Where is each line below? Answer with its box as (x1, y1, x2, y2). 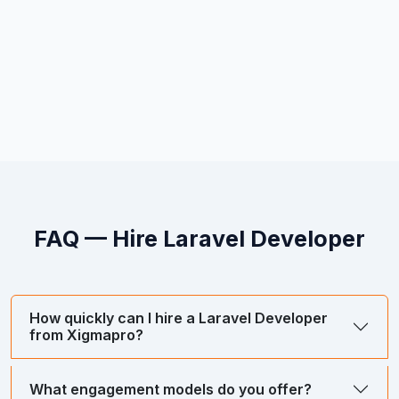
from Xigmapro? (29, 326, 143, 345)
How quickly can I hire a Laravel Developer (29, 309, 328, 328)
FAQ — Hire (34, 225, 163, 253)
